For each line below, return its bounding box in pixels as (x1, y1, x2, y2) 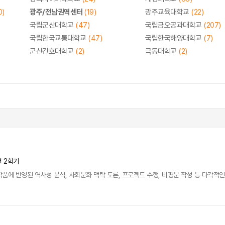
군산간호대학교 (30, 47, 75, 56)
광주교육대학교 (145, 8, 191, 17)
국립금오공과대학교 (145, 21, 203, 30)
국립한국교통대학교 (30, 34, 88, 43)
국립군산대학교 (30, 21, 75, 30)
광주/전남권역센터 (30, 8, 84, 17)
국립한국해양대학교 (145, 34, 203, 43)
